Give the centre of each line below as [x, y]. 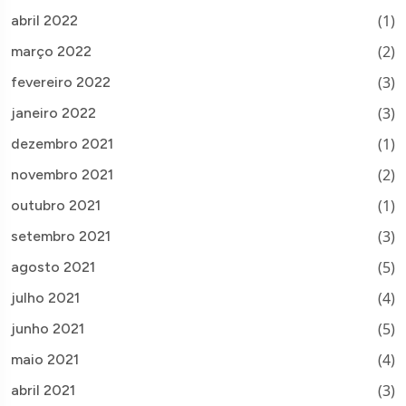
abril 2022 [44, 20]
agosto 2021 [53, 266]
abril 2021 [43, 390]
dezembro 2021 [62, 143]
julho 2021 [45, 297]
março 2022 [51, 51]
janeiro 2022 [53, 112]
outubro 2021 [56, 205]
